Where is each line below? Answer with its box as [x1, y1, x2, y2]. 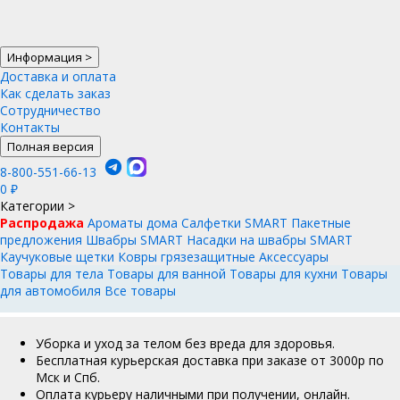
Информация [7, 49, 85, 65]
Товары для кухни [229, 265, 337, 282]
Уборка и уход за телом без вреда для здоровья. [36, 335, 335, 352]
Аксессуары [259, 248, 329, 265]
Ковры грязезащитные [118, 248, 255, 265]
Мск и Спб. [36, 369, 100, 386]
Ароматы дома [87, 214, 178, 231]
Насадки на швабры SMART [187, 231, 353, 248]
